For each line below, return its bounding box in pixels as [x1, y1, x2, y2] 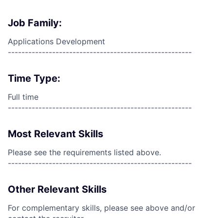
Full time [8, 92, 38, 102]
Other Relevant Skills [8, 183, 107, 195]
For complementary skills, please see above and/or [8, 203, 195, 213]
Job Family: [8, 17, 62, 29]
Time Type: [8, 73, 60, 84]
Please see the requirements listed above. [8, 147, 161, 157]
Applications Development [8, 36, 105, 46]
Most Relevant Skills [8, 128, 103, 140]
